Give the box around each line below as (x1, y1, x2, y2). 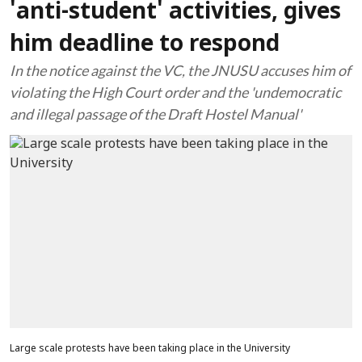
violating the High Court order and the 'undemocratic (10, 83, 341, 101)
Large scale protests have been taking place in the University (10, 343, 290, 355)
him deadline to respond (10, 32, 291, 59)
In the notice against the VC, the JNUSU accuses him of (10, 61, 351, 79)
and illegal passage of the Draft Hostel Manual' (10, 105, 309, 123)
